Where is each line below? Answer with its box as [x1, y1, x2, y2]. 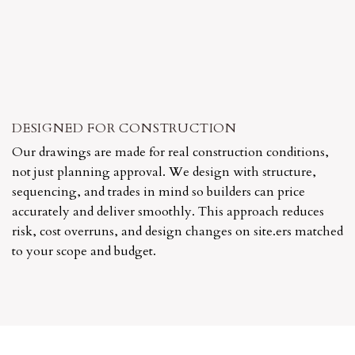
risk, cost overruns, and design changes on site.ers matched [12, 223, 343, 241]
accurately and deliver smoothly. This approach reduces [12, 203, 324, 221]
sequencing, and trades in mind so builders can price [12, 183, 305, 201]
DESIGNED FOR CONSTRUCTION [12, 120, 237, 138]
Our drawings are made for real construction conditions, [12, 143, 329, 162]
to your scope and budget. [12, 242, 156, 261]
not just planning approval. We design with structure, [12, 163, 316, 181]
